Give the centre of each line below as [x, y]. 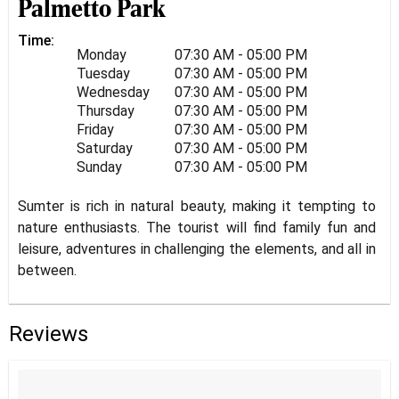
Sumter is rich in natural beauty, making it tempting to [197, 206]
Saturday [105, 148]
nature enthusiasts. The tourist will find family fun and [197, 227]
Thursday [106, 110]
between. [47, 270]
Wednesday [113, 92]
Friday [95, 129]
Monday [102, 54]
